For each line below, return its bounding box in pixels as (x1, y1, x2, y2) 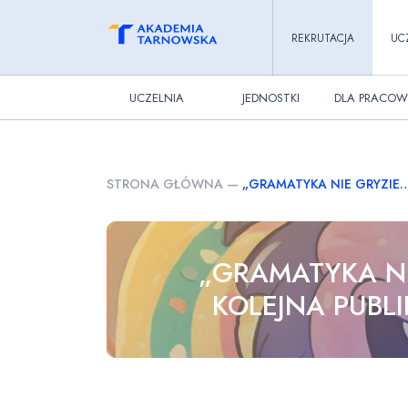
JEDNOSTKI (241, 88, 300, 107)
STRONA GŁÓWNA (107, 175, 223, 193)
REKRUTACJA (291, 29, 354, 46)
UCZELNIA (129, 88, 184, 107)
